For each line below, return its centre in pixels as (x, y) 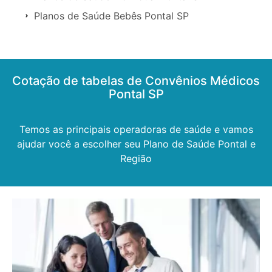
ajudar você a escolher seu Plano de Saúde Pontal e (136, 144)
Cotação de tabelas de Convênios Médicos (136, 80)
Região (136, 158)
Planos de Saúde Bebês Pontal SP (111, 15)
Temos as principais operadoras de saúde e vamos (136, 129)
